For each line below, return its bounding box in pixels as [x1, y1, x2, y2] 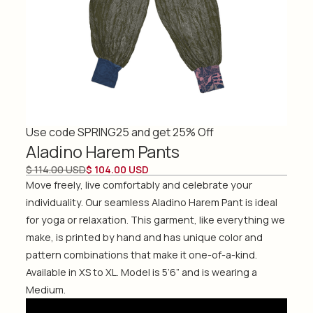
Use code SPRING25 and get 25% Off [26, 124, 214, 140]
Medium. [26, 282, 66, 296]
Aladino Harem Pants [26, 139, 180, 163]
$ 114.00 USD [26, 162, 87, 176]
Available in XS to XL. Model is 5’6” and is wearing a [26, 265, 258, 279]
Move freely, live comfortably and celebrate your [26, 177, 253, 191]
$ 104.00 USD [86, 162, 150, 176]
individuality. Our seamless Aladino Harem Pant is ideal [26, 195, 278, 209]
